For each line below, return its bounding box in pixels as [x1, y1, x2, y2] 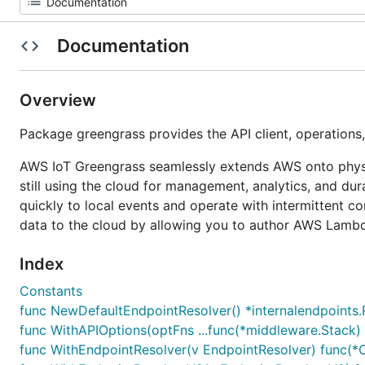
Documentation [52, 35, 193, 56]
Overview [20, 90, 100, 110]
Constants [20, 283, 82, 299]
